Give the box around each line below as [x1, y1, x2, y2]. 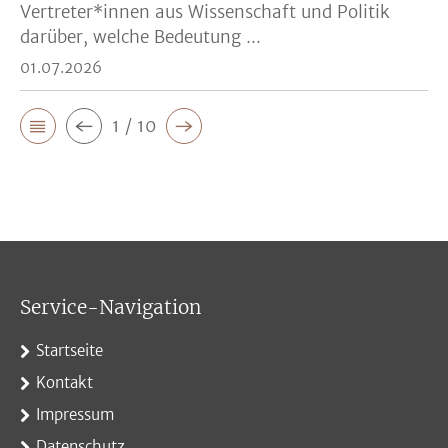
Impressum [36, 405, 114, 424]
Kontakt [36, 373, 93, 392]
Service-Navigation [20, 295, 201, 319]
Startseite [36, 341, 103, 360]
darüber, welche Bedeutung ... [20, 26, 261, 48]
